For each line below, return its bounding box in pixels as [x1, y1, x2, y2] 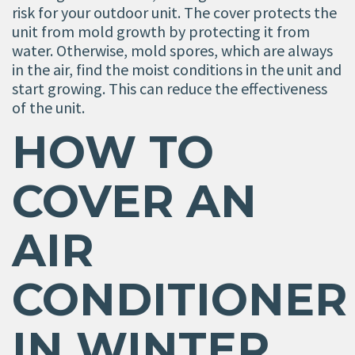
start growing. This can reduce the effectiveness [12, 78, 327, 98]
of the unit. [12, 97, 85, 117]
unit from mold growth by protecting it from [12, 21, 310, 41]
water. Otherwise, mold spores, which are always [12, 40, 333, 60]
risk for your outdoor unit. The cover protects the [12, 2, 337, 22]
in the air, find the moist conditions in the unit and [12, 59, 342, 79]
